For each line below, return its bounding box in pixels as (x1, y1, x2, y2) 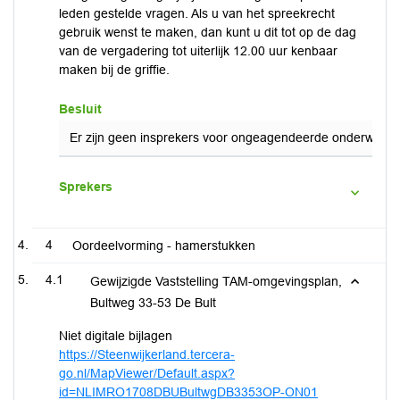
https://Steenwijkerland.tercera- (59, 347, 235, 362)
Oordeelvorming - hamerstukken (72, 238, 255, 253)
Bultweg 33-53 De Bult (90, 296, 216, 310)
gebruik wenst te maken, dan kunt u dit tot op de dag (59, 25, 356, 39)
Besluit (59, 102, 102, 116)
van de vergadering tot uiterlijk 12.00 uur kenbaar (59, 44, 337, 58)
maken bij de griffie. (59, 62, 170, 77)
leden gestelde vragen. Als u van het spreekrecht (59, 6, 335, 21)
